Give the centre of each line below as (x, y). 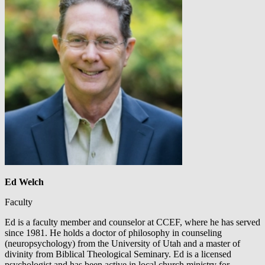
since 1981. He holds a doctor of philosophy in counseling (113, 233)
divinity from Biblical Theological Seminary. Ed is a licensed (118, 254)
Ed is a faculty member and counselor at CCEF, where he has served (132, 222)
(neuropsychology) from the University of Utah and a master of (122, 244)
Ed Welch (24, 182)
